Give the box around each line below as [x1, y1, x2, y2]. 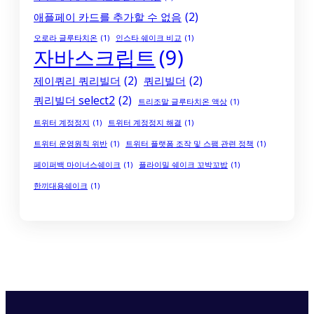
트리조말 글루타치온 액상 [138, 97, 227, 107]
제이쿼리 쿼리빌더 [34, 73, 121, 89]
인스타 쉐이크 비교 [116, 33, 182, 43]
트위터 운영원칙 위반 [34, 139, 107, 149]
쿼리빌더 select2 [34, 93, 115, 109]
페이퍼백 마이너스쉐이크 [34, 160, 121, 170]
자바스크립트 [34, 43, 156, 72]
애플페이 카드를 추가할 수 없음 [34, 9, 182, 25]
